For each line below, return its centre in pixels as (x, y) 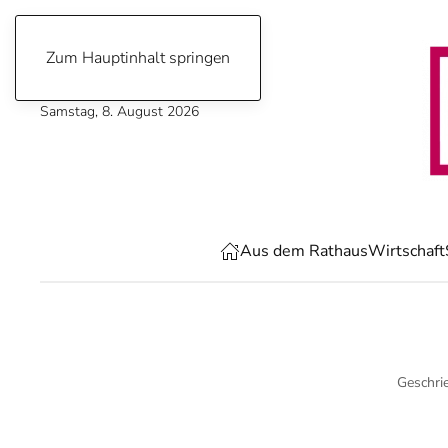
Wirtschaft (406, 251)
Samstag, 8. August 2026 (119, 110)
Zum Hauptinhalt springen (138, 58)
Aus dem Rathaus (304, 251)
